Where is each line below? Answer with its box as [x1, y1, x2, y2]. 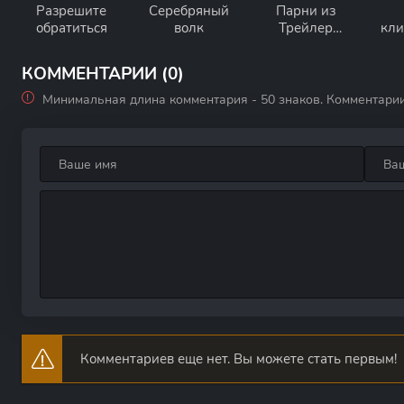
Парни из [276, 2, 335, 20]
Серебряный [148, 2, 229, 20]
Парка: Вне [271, 36, 341, 54]
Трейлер [279, 19, 333, 37]
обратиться [35, 19, 107, 37]
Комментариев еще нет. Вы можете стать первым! [80, 350, 397, 368]
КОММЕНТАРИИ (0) [22, 62, 184, 86]
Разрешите [36, 2, 106, 20]
